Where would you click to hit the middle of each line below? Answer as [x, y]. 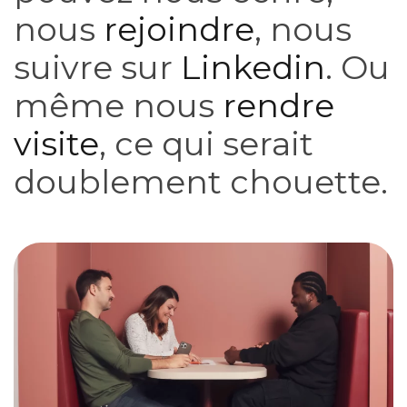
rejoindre [179, 29]
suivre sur [97, 67]
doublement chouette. [201, 182]
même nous [118, 105]
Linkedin [253, 67]
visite [56, 144]
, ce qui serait [206, 144]
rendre [278, 105]
